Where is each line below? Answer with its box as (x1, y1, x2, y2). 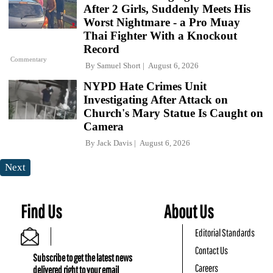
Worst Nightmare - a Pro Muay (83, 15, 240, 29)
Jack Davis (97, 138, 132, 147)
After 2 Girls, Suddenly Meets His (83, 2, 250, 15)
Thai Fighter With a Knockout (83, 29, 237, 42)
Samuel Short (97, 60, 141, 70)
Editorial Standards (195, 226, 255, 238)
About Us (164, 200, 214, 222)
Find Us (21, 200, 62, 222)
